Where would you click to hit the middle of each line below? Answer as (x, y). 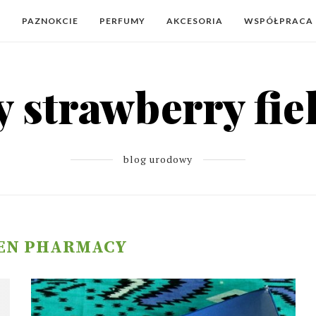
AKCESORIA (195, 21)
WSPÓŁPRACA (279, 21)
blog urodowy (158, 159)
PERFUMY (122, 21)
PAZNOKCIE (50, 21)
